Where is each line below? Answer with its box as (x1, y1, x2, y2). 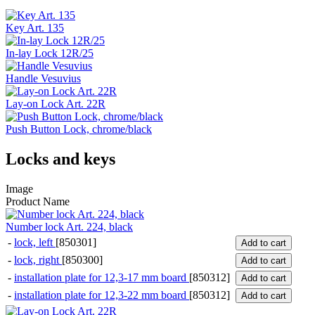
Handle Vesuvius (6, 72, 81, 85)
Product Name (6, 195, 70, 208)
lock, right (14, 254, 62, 266)
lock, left (14, 236, 56, 249)
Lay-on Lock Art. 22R (6, 98, 105, 110)
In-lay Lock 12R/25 (6, 47, 94, 60)
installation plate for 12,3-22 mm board (14, 289, 189, 302)
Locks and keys (6, 150, 115, 169)
